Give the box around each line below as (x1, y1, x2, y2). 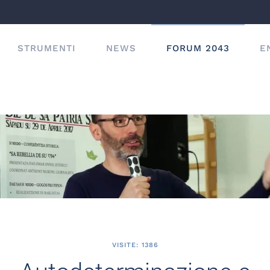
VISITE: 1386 (111, 241, 159, 249)
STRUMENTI (17, 43, 76, 54)
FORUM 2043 (166, 43, 230, 54)
